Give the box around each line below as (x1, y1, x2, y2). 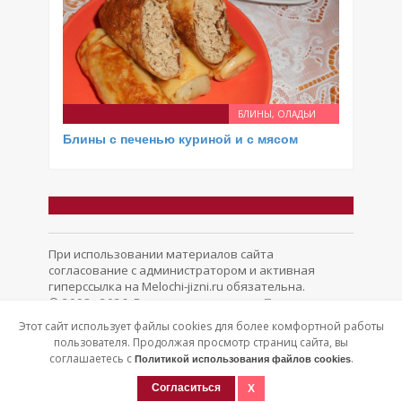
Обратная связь (188, 310, 283, 327)
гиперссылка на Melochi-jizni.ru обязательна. (48, 278, 305, 294)
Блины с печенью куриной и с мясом (63, 132, 298, 146)
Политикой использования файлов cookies (134, 354, 351, 364)
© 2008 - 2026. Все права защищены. (48, 294, 264, 310)
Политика (264, 294, 319, 310)
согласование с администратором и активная (48, 262, 315, 278)
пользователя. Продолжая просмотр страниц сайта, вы (54, 335, 348, 350)
